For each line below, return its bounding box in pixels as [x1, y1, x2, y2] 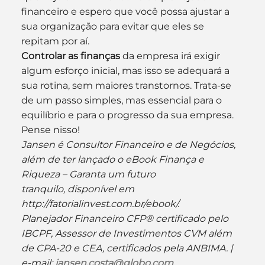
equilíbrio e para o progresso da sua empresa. [21, 109, 236, 121]
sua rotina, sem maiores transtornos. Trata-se [21, 80, 234, 91]
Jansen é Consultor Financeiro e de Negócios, [21, 139, 238, 150]
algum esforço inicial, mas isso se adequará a [21, 65, 232, 76]
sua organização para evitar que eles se [21, 21, 206, 32]
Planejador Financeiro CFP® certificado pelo [21, 213, 231, 224]
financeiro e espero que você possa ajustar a [21, 6, 232, 17]
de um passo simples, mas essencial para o [21, 95, 224, 106]
